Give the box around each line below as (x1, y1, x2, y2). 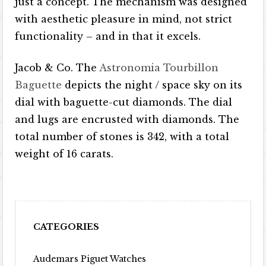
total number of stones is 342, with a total (15, 131, 230, 142)
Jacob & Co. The (15, 62, 100, 74)
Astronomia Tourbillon (99, 62, 219, 74)
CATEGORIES (33, 221, 100, 232)
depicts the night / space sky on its (65, 79, 243, 91)
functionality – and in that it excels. (15, 30, 201, 42)
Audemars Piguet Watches (33, 254, 147, 264)
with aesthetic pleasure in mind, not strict (15, 13, 233, 25)
